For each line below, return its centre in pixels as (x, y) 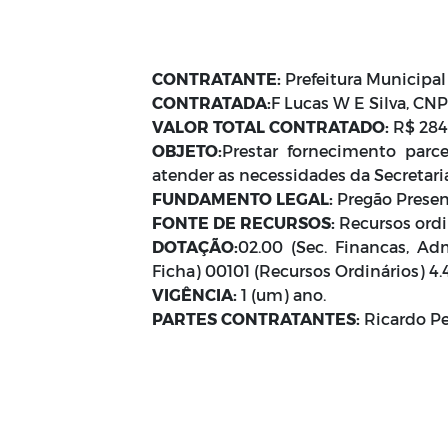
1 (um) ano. (285, 294)
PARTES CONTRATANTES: (256, 318)
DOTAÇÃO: (195, 246)
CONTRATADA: (211, 102)
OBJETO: (187, 150)
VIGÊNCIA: (194, 294)
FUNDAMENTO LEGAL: (242, 198)
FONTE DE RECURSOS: (243, 222)
